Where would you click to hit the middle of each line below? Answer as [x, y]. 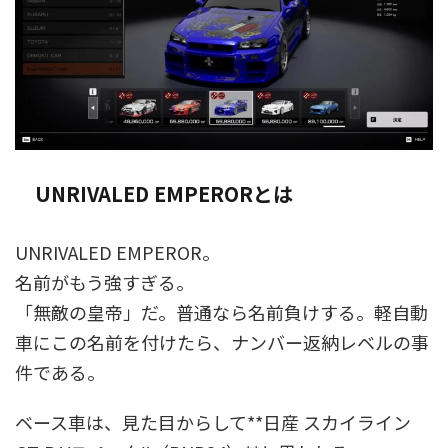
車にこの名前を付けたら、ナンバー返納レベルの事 [222, 342]
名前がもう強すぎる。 [104, 282]
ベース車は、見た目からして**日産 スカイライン [213, 422]
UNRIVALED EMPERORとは [164, 194]
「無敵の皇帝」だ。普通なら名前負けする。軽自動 [221, 312]
